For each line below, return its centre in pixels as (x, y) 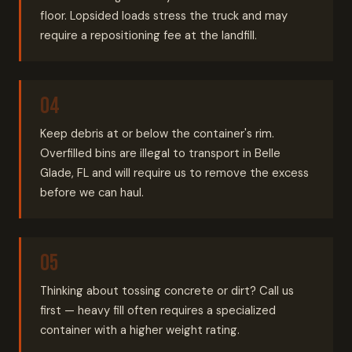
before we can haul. (92, 192)
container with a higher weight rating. (140, 330)
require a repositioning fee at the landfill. (148, 35)
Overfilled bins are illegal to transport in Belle (160, 153)
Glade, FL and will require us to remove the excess (174, 173)
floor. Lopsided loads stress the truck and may (164, 16)
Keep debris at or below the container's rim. (157, 134)
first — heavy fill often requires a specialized (158, 310)
